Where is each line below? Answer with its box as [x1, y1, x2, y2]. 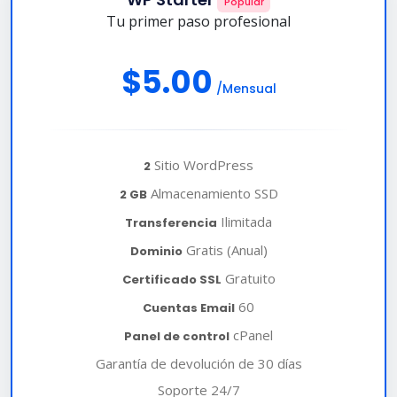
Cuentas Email [143, 300, 235, 317]
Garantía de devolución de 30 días [95, 354, 302, 373]
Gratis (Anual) [182, 241, 268, 260]
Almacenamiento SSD [146, 184, 278, 203]
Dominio [129, 243, 183, 261]
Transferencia [125, 214, 217, 232]
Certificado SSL [121, 271, 222, 289]
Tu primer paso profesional [106, 12, 291, 32]
